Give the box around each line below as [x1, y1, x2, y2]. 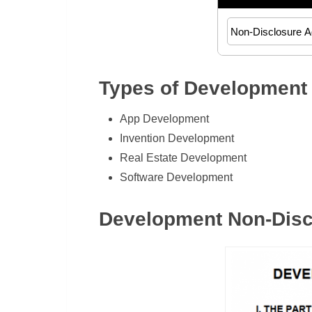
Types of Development [99, 77, 307, 99]
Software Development [120, 171, 233, 183]
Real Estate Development [120, 152, 247, 164]
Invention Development [120, 132, 235, 144]
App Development [120, 113, 210, 125]
